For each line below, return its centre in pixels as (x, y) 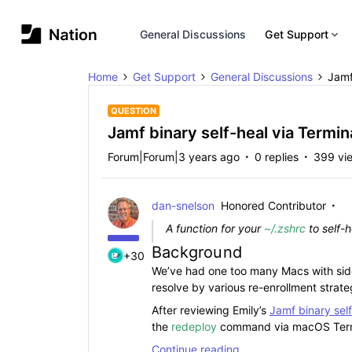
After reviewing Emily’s (211, 310)
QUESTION (134, 111)
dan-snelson (183, 205)
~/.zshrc (285, 228)
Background (200, 252)
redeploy (194, 326)
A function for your (215, 228)
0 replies (277, 157)
